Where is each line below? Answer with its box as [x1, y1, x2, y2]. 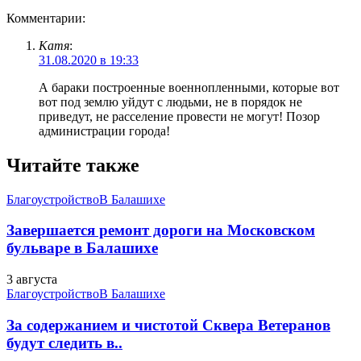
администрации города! [39, 123, 170, 138]
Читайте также [6, 154, 139, 176]
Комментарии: [6, 10, 85, 25]
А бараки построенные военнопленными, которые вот [39, 80, 339, 94]
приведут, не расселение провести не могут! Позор [39, 109, 320, 123]
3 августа [6, 272, 57, 287]
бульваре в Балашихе [6, 239, 158, 257]
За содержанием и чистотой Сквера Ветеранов [6, 316, 330, 334]
